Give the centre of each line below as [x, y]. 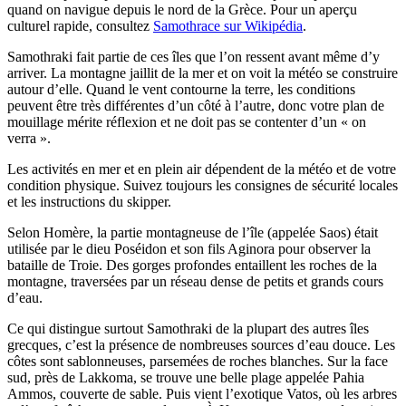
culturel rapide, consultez [80, 25]
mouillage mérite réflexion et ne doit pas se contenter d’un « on [187, 121]
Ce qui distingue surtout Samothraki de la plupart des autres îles [188, 328]
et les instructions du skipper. [89, 201]
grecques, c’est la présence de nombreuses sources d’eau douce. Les [201, 344]
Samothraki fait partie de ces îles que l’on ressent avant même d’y [193, 56]
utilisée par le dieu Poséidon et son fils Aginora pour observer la [189, 248]
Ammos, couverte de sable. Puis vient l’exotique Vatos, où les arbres [202, 393]
